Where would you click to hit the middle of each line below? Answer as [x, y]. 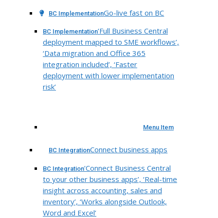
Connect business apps [129, 150]
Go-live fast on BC [134, 13]
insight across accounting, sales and [102, 190]
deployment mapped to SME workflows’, [111, 42]
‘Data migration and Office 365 [94, 53]
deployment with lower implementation [109, 76]
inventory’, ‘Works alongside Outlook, [105, 201]
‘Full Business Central [133, 31]
